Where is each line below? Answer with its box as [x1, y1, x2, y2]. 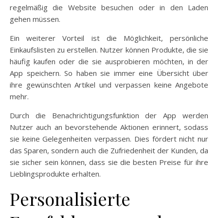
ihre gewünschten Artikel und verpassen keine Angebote [10, 79, 208, 90]
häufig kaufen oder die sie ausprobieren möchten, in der [10, 56, 208, 66]
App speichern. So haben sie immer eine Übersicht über [10, 68, 208, 78]
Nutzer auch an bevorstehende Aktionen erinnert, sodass [10, 122, 208, 132]
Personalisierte [10, 186, 130, 210]
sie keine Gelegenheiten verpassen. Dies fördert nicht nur [10, 133, 208, 144]
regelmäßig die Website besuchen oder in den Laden [10, 2, 208, 12]
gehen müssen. [10, 14, 60, 24]
